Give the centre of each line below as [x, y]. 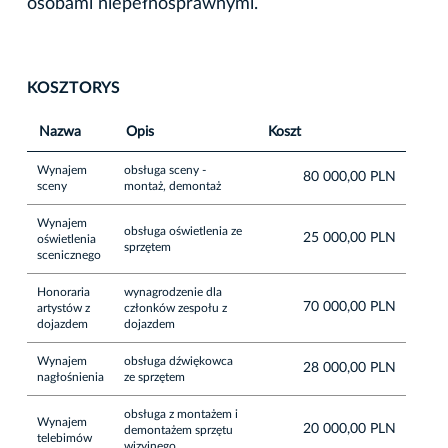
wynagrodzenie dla [173, 291]
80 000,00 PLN [349, 176]
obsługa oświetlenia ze [183, 230]
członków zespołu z [175, 307]
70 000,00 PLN [349, 306]
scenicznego [69, 254]
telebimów [64, 437]
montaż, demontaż [172, 185]
